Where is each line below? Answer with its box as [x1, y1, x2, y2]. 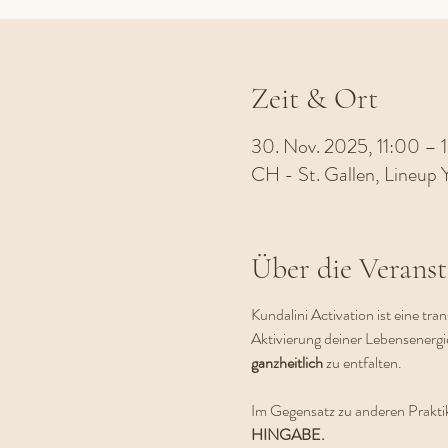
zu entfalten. [325, 351, 408, 374]
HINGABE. [250, 423, 325, 446]
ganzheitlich [250, 351, 326, 374]
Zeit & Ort [250, 80, 378, 117]
